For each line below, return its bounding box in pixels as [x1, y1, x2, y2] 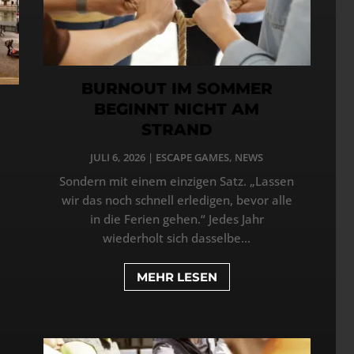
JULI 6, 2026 [90, 150, 146, 164]
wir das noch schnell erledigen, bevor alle [61, 192, 292, 208]
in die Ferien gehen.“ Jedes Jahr [89, 211, 264, 227]
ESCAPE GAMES [156, 150, 230, 164]
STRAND [141, 120, 213, 139]
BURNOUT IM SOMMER [81, 79, 273, 98]
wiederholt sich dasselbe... [103, 230, 251, 246]
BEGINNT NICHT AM [94, 100, 260, 119]
